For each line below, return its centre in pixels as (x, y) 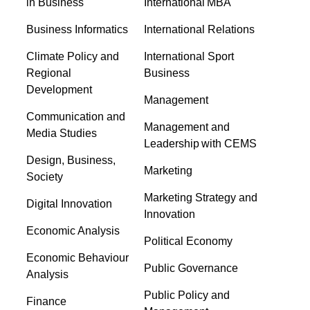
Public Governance (191, 268)
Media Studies (62, 134)
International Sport (189, 57)
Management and (186, 127)
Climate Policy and (73, 57)
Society (45, 177)
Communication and (76, 117)
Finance (47, 302)
